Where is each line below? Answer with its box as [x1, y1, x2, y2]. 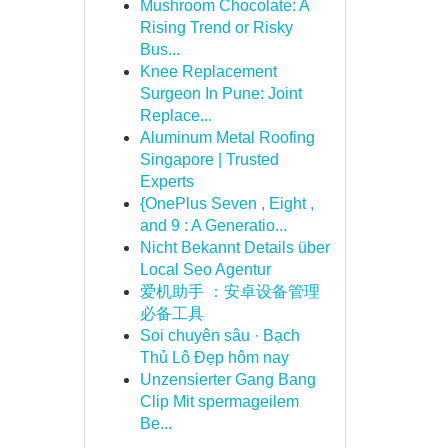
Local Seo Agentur [139, 261, 271, 278]
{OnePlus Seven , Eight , [139, 195, 314, 212]
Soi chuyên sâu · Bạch [139, 327, 300, 344]
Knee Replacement [139, 63, 277, 80]
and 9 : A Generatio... [139, 217, 287, 234]
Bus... [139, 41, 180, 58]
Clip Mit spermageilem [139, 393, 299, 410]
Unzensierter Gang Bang [139, 371, 316, 388]
